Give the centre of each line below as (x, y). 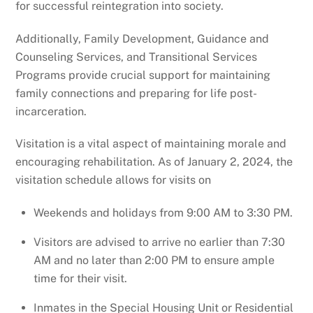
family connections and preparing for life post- (137, 93)
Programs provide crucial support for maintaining (143, 75)
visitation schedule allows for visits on (114, 180)
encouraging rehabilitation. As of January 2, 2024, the (154, 162)
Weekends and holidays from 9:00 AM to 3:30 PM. (163, 213)
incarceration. (51, 111)
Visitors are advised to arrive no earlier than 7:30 (159, 242)
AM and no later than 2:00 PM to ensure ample (154, 261)
